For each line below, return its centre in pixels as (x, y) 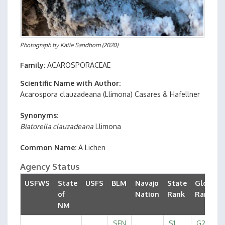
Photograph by (40, 45)
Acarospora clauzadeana (61, 94)
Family (32, 65)
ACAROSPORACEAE (79, 65)
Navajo (147, 183)
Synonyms (38, 115)
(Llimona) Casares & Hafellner (150, 94)
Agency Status (50, 166)
